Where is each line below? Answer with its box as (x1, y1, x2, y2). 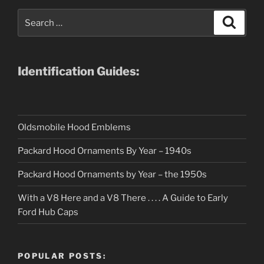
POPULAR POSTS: (18, 251, 107, 261)
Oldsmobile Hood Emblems (18, 121, 131, 133)
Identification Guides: (18, 64, 139, 79)
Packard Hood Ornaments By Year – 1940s (18, 145, 192, 156)
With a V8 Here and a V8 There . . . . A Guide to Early (18, 192, 228, 203)
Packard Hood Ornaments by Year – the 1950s (18, 169, 207, 180)
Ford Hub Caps (18, 206, 78, 217)
